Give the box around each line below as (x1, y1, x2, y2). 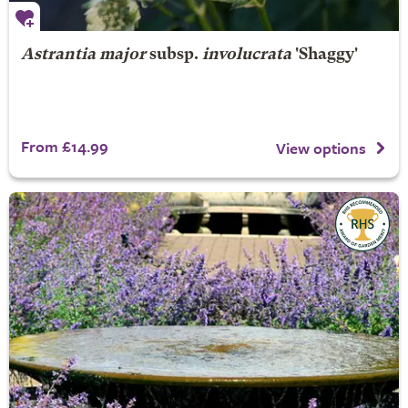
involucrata (201, 47, 291, 63)
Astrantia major (20, 47, 146, 63)
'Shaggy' (291, 47, 358, 63)
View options (276, 136, 366, 159)
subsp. (145, 47, 202, 63)
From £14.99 (20, 135, 108, 158)
